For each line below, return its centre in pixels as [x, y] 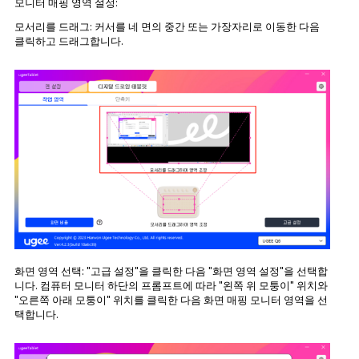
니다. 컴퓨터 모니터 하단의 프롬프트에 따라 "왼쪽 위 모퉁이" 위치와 [171, 286]
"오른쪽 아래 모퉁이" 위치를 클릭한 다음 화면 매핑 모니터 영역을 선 [171, 301]
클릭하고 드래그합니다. [69, 42]
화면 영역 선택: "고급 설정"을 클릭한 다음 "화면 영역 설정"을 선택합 [171, 272]
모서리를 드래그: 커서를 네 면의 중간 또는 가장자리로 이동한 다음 [167, 27]
